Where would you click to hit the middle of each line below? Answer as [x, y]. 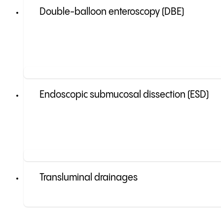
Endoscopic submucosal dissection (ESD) [124, 95]
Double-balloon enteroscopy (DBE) [112, 12]
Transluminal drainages [89, 178]
